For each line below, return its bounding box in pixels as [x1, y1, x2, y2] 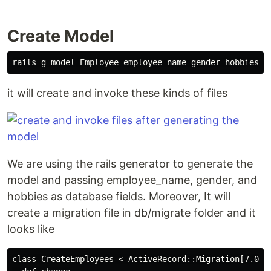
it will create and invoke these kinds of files [7, 87, 227, 99]
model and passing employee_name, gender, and [7, 174, 257, 186]
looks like [7, 223, 54, 235]
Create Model [7, 26, 114, 46]
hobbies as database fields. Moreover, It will [7, 190, 230, 203]
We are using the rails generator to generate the [7, 157, 253, 170]
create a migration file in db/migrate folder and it [7, 206, 256, 219]
